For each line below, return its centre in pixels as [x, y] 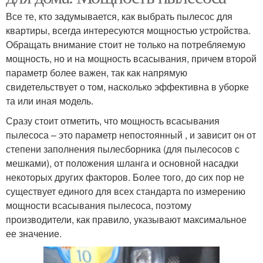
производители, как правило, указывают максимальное [126, 219]
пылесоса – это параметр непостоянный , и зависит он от [131, 134]
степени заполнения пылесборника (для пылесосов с [123, 149]
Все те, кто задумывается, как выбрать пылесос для [119, 16]
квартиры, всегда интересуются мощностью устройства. [128, 30]
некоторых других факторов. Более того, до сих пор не [125, 177]
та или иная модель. [50, 100]
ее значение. [34, 233]
